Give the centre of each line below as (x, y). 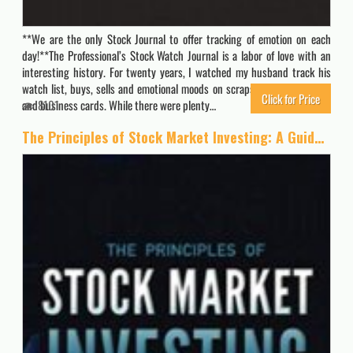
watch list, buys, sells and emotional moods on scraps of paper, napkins (176, 88)
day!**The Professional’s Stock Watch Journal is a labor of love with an (176, 55)
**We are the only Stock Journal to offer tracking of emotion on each (176, 38)
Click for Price (290, 98)
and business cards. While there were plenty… (119, 104)
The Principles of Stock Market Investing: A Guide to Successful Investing (320, 137)
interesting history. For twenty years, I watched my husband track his (176, 71)
